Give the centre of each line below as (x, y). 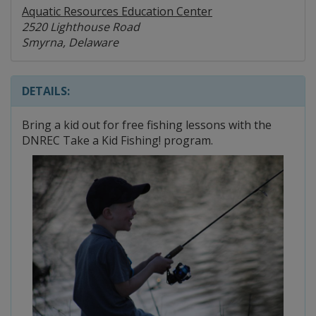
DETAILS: (46, 91)
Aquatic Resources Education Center (117, 11)
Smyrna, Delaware (70, 42)
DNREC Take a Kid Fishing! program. (117, 140)
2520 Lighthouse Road (81, 27)
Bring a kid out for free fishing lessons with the (147, 125)
